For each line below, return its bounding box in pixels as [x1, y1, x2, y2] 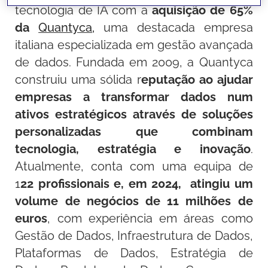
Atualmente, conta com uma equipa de [15, 159, 253, 173]
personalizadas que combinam [15, 124, 253, 139]
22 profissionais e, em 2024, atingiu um [20, 176, 253, 191]
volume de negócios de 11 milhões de [15, 194, 253, 208]
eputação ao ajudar [141, 72, 253, 87]
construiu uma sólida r [15, 72, 141, 87]
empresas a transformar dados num [15, 90, 253, 104]
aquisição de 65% [152, 3, 253, 17]
